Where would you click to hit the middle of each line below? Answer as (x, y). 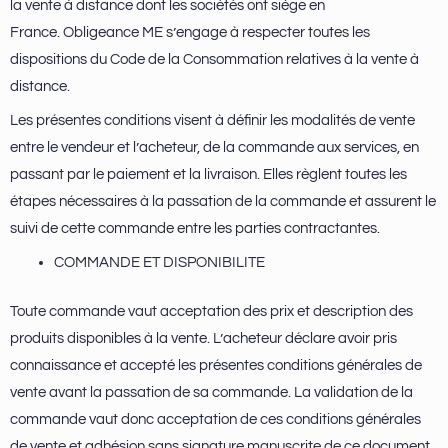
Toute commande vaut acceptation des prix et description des (211, 311)
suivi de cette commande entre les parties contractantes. (195, 228)
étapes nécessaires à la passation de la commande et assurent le (223, 201)
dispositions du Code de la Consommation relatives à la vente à (214, 59)
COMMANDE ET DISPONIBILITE (159, 263)
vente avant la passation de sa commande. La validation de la (211, 392)
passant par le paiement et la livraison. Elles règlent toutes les (208, 174)
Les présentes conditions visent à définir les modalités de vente (212, 120)
